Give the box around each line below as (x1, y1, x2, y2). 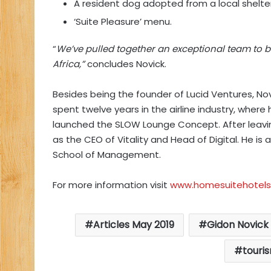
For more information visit (53, 178, 170, 192)
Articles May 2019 (93, 218, 174, 232)
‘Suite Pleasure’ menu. (74, 15, 172, 28)
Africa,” (53, 57, 85, 71)
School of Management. (53, 148, 161, 162)
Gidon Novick (206, 218, 269, 232)
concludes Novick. (85, 57, 166, 71)
